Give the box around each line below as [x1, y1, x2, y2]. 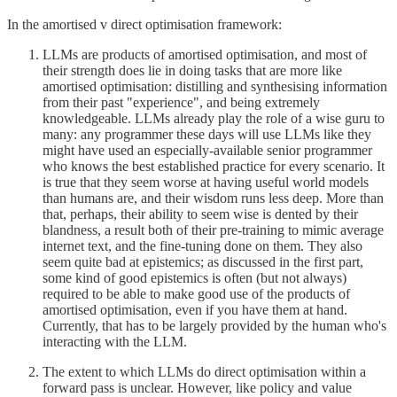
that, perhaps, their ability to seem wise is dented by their [43, 206, 358, 222]
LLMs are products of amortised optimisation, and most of [43, 46, 367, 62]
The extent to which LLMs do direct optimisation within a [43, 363, 366, 379]
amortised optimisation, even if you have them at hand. [43, 301, 347, 317]
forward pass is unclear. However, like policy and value [43, 379, 352, 395]
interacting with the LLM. [43, 333, 187, 349]
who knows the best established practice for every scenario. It [43, 158, 385, 174]
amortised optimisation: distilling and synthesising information [43, 78, 387, 94]
